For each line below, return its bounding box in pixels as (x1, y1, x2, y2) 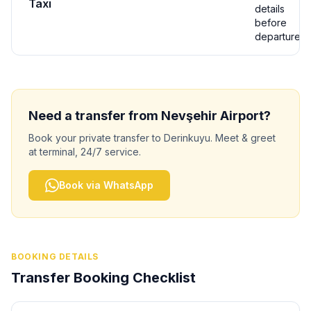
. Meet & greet (210, 132, 276, 144)
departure (255, 31, 301, 42)
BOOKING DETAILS (11, 251, 99, 262)
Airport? (217, 108, 271, 123)
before (255, 17, 287, 28)
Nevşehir (161, 108, 217, 123)
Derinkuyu (164, 132, 210, 144)
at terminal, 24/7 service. (28, 146, 141, 158)
